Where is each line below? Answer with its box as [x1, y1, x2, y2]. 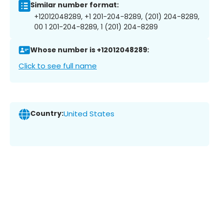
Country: [30, 109, 64, 119]
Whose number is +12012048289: [30, 45, 149, 55]
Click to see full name [19, 60, 97, 71]
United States [64, 109, 114, 119]
